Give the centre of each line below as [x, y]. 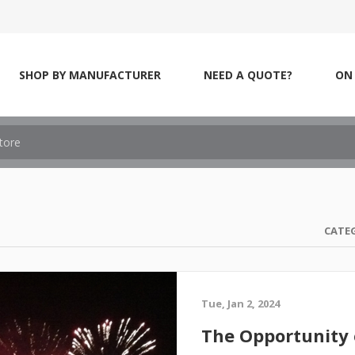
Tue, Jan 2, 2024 [240, 303]
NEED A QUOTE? [248, 75]
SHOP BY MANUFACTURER [90, 75]
